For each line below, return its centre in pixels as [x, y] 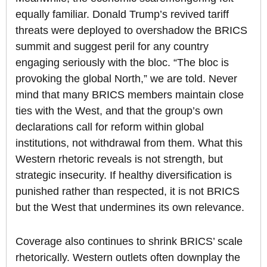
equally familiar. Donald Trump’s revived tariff [122, 15]
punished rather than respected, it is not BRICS [128, 192]
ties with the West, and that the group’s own [119, 111]
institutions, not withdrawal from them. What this [129, 143]
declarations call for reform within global [110, 127]
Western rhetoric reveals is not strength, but [119, 159]
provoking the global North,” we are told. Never [126, 79]
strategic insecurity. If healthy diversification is [124, 176]
